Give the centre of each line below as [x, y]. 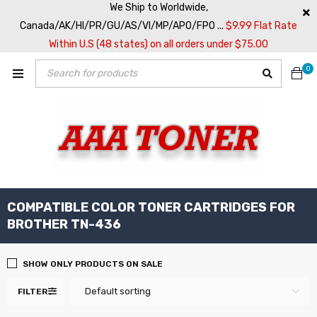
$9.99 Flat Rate [261, 26]
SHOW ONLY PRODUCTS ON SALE [93, 264]
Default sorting [118, 291]
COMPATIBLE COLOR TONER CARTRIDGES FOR [151, 207]
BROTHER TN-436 [64, 224]
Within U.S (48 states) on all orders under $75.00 [158, 44]
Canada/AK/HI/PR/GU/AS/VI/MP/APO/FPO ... [123, 26]
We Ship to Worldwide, [158, 7]
